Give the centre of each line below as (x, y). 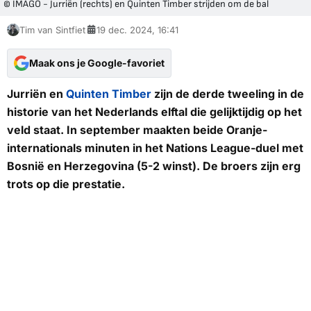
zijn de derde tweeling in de (228, 93)
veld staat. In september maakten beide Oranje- (137, 129)
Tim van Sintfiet (52, 30)
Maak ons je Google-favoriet (97, 62)
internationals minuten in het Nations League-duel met (155, 148)
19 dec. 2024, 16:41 (137, 30)
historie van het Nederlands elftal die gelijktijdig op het (154, 111)
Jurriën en (36, 93)
